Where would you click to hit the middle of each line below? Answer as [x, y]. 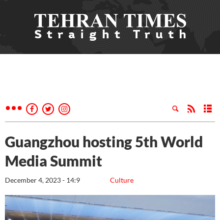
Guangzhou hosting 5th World [104, 141]
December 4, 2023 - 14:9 [42, 180]
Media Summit [54, 161]
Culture [122, 180]
